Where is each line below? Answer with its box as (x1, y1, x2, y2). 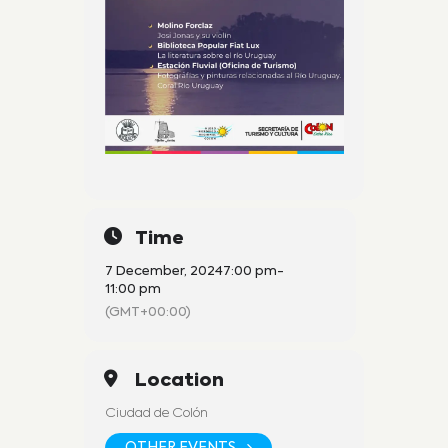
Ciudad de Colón (105, 406, 208, 420)
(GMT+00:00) (105, 305, 191, 319)
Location (135, 371, 224, 390)
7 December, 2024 (105, 264, 223, 278)
